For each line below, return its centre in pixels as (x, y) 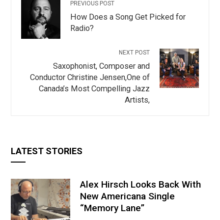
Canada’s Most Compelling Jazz (94, 89)
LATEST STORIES (47, 151)
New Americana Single (128, 196)
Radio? (82, 28)
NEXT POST (134, 53)
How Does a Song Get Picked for (128, 17)
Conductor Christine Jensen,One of (90, 78)
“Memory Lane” (112, 208)
